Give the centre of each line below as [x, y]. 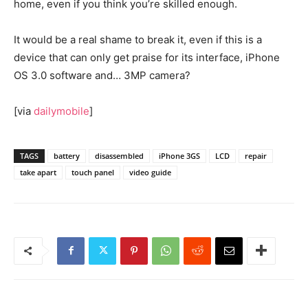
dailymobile [62, 111]
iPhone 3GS [179, 155]
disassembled [119, 155]
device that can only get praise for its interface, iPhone [147, 57]
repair [256, 155]
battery [67, 155]
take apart [38, 172]
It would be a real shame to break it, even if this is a [138, 39]
